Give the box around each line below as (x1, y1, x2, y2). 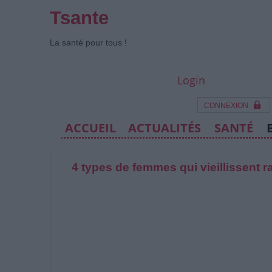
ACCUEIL (64, 120, 116, 136)
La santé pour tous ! (50, 38, 127, 47)
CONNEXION (203, 101, 248, 110)
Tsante (50, 7, 109, 29)
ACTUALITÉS (127, 120, 201, 136)
